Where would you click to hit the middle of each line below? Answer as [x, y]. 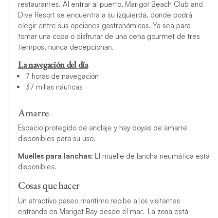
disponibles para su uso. [57, 138]
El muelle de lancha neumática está [151, 156]
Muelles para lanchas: [55, 156]
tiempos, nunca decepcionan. [66, 47]
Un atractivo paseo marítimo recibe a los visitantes [99, 200]
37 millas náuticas [54, 87]
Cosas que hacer [49, 185]
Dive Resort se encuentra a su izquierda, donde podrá [105, 15]
